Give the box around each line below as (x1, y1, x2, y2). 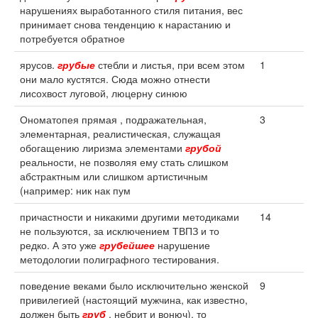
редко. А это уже (20, 238, 99, 252)
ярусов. (20, 57, 57, 72)
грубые (57, 57, 95, 72)
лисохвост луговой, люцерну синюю (20, 86, 187, 100)
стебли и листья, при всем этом (95, 57, 245, 72)
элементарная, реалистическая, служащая (20, 126, 221, 141)
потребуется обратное (20, 31, 125, 45)
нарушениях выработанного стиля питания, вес (20, 3, 243, 17)
